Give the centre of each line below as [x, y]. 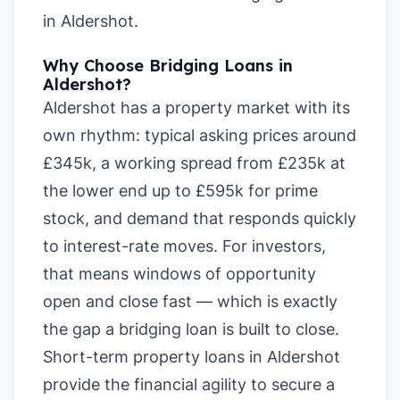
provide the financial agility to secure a [189, 384]
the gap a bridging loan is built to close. [191, 329]
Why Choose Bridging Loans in [168, 66]
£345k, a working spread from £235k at [194, 163]
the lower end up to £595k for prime [180, 191]
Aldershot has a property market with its [196, 108]
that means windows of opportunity [179, 274]
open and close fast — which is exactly [190, 301]
